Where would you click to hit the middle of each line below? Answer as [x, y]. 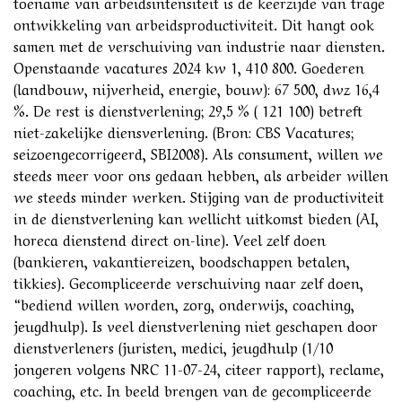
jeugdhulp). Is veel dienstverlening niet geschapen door [196, 324]
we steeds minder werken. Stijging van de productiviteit [199, 195]
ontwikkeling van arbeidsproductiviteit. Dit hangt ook [194, 23]
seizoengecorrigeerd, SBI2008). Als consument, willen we [198, 152]
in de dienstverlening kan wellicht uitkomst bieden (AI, [196, 217]
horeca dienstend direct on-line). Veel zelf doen [170, 238]
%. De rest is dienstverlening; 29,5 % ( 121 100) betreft [188, 109]
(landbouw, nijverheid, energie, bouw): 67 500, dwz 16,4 [197, 87]
